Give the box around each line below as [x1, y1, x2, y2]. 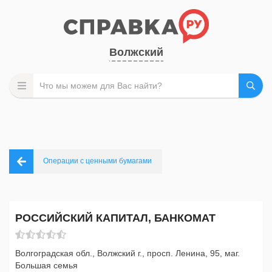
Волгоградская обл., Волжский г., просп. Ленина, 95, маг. [15, 248, 240, 258]
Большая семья [15, 260, 78, 270]
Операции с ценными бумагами [43, 157, 152, 165]
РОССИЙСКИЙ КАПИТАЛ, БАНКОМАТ [15, 212, 216, 224]
